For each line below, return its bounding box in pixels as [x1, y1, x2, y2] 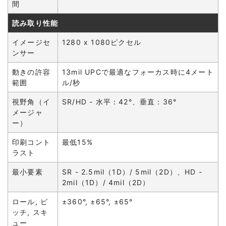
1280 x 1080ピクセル [62, 38, 141, 46]
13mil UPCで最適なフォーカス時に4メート [62, 68, 214, 76]
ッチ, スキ [12, 208, 48, 216]
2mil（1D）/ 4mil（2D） [62, 178, 150, 187]
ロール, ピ [12, 197, 48, 206]
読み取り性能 [12, 19, 59, 27]
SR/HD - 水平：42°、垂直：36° [62, 97, 177, 106]
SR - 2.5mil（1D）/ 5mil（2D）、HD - [62, 167, 202, 176]
